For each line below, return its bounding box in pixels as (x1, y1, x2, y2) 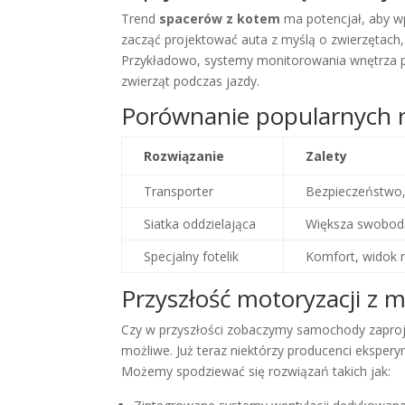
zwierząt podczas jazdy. (121, 71, 260, 89)
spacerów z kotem (159, 9, 281, 27)
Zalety (306, 146, 348, 165)
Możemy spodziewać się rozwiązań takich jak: (121, 362, 391, 380)
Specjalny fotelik (144, 247, 240, 265)
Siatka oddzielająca (144, 214, 257, 232)
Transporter (144, 182, 214, 200)
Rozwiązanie (144, 146, 225, 165)
